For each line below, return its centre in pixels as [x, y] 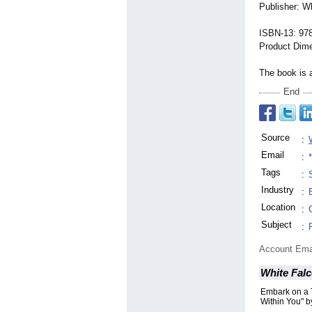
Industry [278, 190]
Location [278, 208]
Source [275, 138]
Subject [276, 225]
